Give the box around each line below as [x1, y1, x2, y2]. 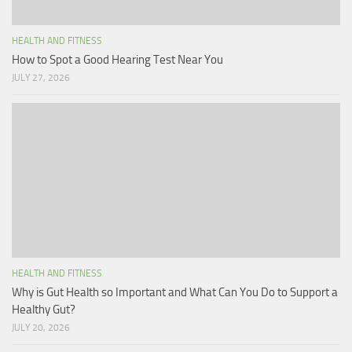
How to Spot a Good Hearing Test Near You [12, 53, 223, 68]
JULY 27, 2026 [12, 72, 70, 84]
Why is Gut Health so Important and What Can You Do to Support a [12, 285, 338, 300]
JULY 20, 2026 [12, 322, 70, 334]
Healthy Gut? [12, 302, 75, 317]
